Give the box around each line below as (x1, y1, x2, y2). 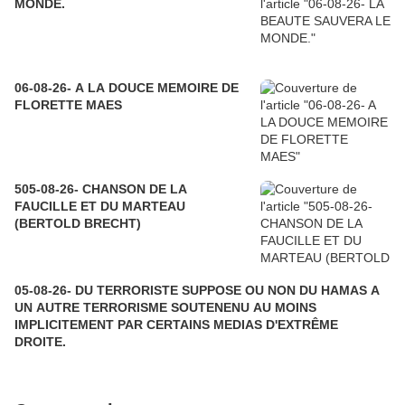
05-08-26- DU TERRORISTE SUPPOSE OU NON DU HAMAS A (14, 283, 380, 298)
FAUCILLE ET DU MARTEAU (14, 199, 185, 214)
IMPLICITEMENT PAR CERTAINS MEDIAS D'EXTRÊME (14, 317, 118, 333)
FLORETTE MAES (14, 98, 122, 113)
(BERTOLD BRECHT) (14, 216, 141, 231)
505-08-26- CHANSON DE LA (14, 182, 187, 197)
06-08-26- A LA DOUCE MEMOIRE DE (14, 80, 239, 96)
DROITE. (14, 334, 66, 350)
